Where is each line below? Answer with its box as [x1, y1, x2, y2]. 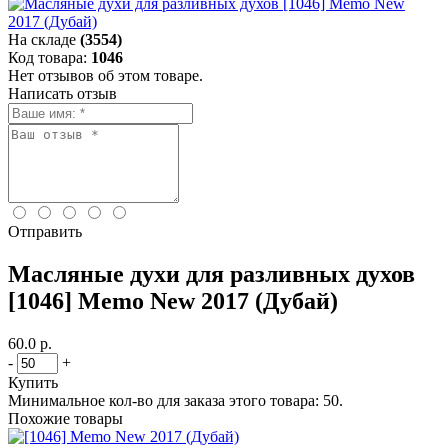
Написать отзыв [8, 85, 117, 102]
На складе [8, 31, 76, 48]
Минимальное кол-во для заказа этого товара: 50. [8, 391, 343, 409]
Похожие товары [8, 409, 123, 427]
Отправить [8, 223, 82, 240]
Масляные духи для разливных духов [8, 260, 415, 287]
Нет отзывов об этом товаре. [8, 67, 203, 84]
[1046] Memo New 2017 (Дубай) [8, 287, 338, 314]
